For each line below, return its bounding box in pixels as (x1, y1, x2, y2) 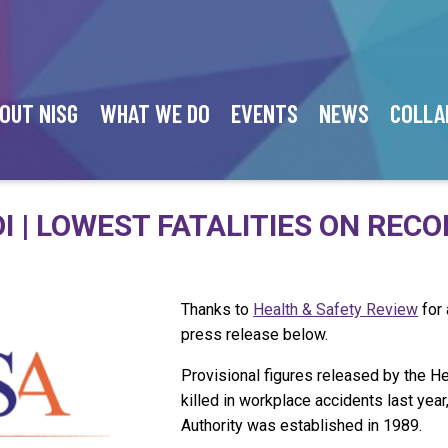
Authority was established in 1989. (181, 416, 423, 435)
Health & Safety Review (253, 300, 419, 319)
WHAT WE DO (99, 98, 210, 129)
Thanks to (181, 300, 254, 319)
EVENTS (230, 98, 298, 129)
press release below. (181, 325, 329, 344)
